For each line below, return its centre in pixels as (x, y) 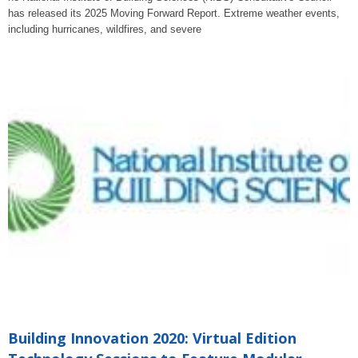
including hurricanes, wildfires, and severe (105, 29)
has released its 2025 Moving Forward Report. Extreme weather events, (174, 13)
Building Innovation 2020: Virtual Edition (152, 338)
